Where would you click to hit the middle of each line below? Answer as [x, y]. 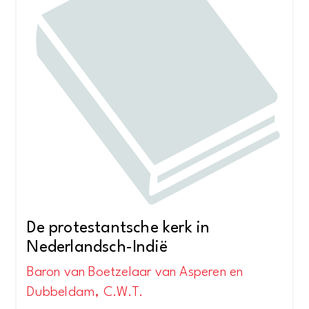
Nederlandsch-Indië [97, 248]
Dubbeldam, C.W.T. [85, 292]
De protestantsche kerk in [119, 229]
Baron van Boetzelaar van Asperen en [135, 272]
